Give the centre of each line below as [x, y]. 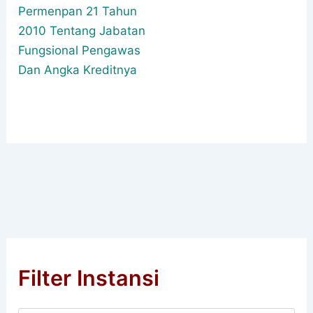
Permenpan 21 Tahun [78, 11]
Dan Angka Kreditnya [78, 70]
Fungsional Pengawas [80, 50]
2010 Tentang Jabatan [82, 30]
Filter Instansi [89, 277]
